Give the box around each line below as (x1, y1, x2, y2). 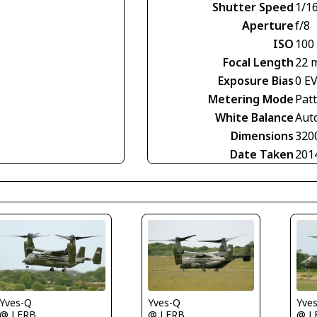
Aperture (242, 18, 294, 34)
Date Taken (230, 146, 294, 163)
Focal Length (223, 54, 294, 71)
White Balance (215, 110, 294, 126)
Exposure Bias (218, 73, 294, 89)
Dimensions (231, 128, 294, 144)
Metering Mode (208, 91, 294, 108)
